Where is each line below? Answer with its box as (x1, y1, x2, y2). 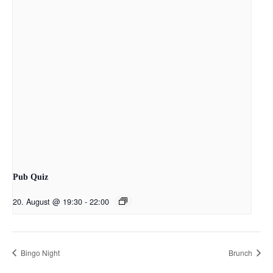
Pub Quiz (13, 172, 48, 182)
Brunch (229, 247, 254, 258)
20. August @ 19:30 (13, 196, 82, 207)
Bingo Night (19, 247, 60, 258)
